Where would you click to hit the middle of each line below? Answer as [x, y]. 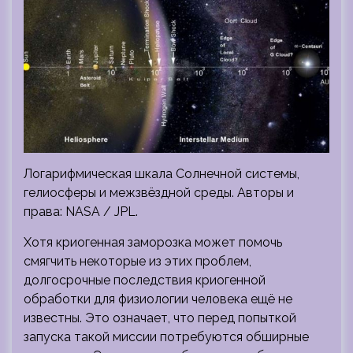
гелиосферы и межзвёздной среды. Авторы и [159, 193]
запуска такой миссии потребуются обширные [166, 337]
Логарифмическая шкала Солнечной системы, [162, 174]
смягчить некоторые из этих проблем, [137, 262]
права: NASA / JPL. [81, 212]
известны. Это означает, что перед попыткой [160, 318]
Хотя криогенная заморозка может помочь [153, 243]
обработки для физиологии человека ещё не [158, 299]
